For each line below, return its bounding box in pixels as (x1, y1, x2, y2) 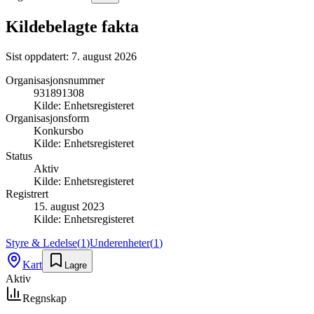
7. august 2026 (71, 50, 137, 62)
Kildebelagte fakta (6, 17, 139, 36)
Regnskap (22, 292, 67, 304)
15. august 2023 (34, 200, 104, 212)
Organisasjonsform (6, 111, 89, 124)
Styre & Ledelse (6, 236, 77, 249)
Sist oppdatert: (6, 50, 71, 62)
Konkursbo (34, 124, 83, 137)
